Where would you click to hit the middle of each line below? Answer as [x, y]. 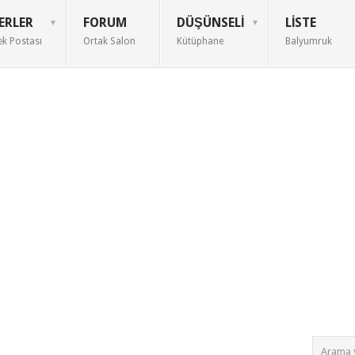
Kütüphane [200, 41]
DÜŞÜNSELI [210, 23]
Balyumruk [309, 41]
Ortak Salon [109, 41]
